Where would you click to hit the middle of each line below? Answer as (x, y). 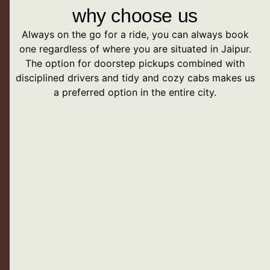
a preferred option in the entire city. (135, 93)
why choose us (135, 16)
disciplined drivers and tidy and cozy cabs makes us (135, 78)
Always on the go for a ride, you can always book (135, 35)
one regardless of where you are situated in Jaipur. (135, 49)
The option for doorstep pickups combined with (135, 64)
